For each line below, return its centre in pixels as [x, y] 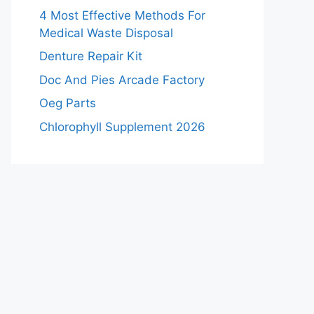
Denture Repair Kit [91, 56]
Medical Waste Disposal [106, 33]
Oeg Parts [68, 103]
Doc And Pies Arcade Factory [122, 80]
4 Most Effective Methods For [122, 15]
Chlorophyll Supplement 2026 [122, 127]
